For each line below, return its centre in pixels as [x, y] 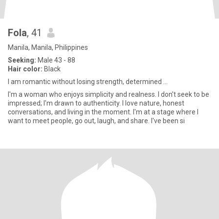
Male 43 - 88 [56, 60]
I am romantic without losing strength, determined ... [88, 82]
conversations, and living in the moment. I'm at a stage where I [103, 112]
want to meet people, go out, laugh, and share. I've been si [96, 121]
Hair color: [25, 69]
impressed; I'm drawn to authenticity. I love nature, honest [96, 103]
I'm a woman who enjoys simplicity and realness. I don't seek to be [109, 94]
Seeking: [22, 60]
